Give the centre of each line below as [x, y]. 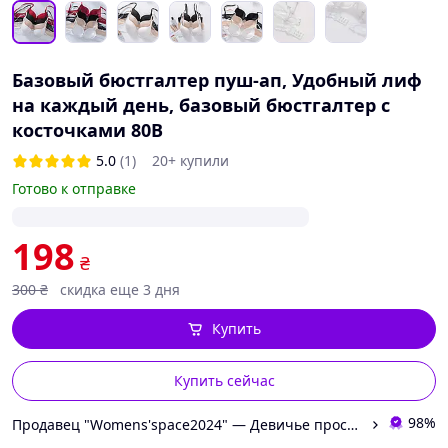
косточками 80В [87, 130]
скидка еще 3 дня [120, 289]
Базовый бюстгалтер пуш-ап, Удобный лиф [217, 80]
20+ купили [190, 160]
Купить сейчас [224, 380]
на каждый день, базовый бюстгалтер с [201, 105]
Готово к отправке [74, 188]
